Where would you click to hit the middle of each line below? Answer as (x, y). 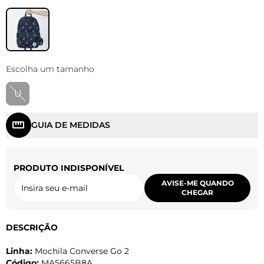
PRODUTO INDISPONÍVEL (69, 168)
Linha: (19, 251)
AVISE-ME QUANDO (197, 183)
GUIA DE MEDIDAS (71, 125)
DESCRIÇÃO (32, 227)
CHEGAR (197, 192)
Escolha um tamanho (50, 69)
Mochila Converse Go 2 (81, 251)
